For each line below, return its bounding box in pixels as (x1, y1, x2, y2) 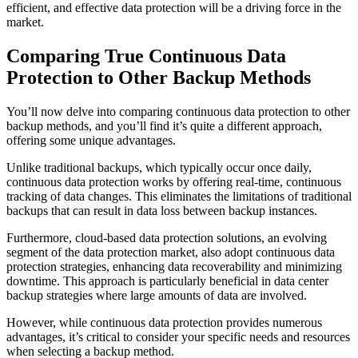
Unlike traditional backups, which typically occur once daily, (6, 161, 312, 175)
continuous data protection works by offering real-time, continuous (6, 175, 341, 189)
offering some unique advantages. (6, 133, 176, 148)
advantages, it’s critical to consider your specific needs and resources (6, 330, 350, 344)
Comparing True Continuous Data (6, 46, 286, 67)
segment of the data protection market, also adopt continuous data (6, 245, 335, 260)
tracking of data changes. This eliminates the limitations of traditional (6, 189, 352, 204)
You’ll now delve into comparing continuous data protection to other (6, 105, 350, 119)
